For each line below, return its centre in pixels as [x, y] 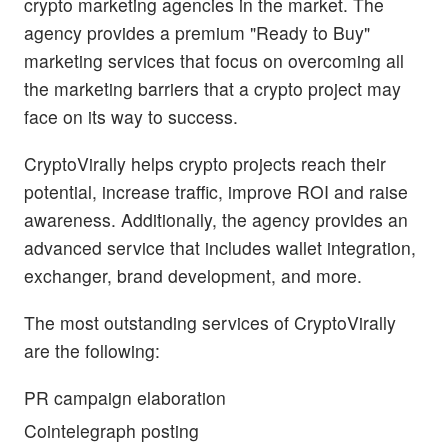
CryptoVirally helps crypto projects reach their [205, 163]
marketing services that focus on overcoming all [214, 60]
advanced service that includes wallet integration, [220, 247]
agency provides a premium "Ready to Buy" [197, 32]
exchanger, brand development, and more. [193, 275]
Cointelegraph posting [111, 431]
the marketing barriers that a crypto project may [212, 88]
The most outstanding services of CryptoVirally [210, 322]
